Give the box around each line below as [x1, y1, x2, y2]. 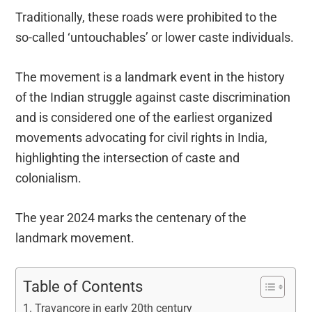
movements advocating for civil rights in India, [15, 130, 268, 145]
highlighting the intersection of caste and [15, 150, 240, 165]
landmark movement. [15, 230, 135, 245]
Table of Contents [23, 277, 143, 295]
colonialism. [15, 170, 82, 185]
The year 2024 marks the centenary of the [15, 210, 247, 225]
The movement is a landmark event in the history [15, 69, 286, 84]
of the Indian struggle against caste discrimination [15, 89, 291, 104]
